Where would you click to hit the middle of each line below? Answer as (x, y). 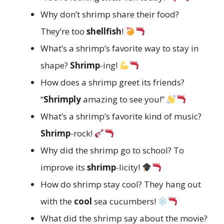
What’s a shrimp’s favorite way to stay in (119, 48)
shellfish (104, 31)
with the (57, 201)
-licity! (129, 167)
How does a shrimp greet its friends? (112, 82)
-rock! (82, 133)
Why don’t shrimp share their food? (110, 14)
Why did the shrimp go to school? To (112, 150)
